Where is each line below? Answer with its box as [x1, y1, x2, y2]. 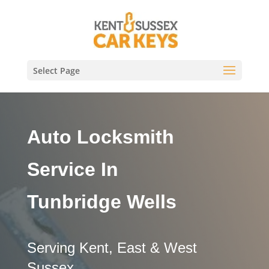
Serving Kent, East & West [26, 239, 197, 256]
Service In [26, 158, 118, 180]
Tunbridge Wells [26, 190, 177, 213]
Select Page [32, 65, 80, 76]
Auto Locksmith [26, 125, 174, 148]
